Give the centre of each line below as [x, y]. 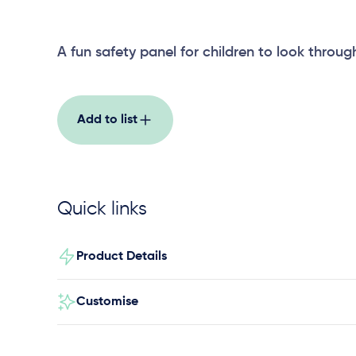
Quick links [102, 209]
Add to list [107, 120]
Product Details [122, 257]
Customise [107, 302]
